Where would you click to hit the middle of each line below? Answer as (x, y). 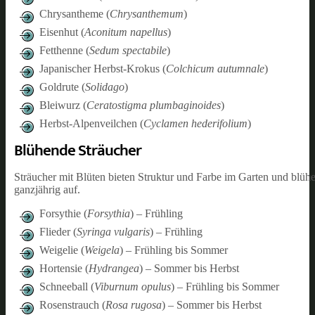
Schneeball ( (67, 286)
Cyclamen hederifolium (195, 123)
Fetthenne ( (64, 50)
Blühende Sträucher (78, 150)
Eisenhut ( (62, 32)
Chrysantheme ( (75, 13)
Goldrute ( (62, 86)
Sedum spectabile (128, 50)
